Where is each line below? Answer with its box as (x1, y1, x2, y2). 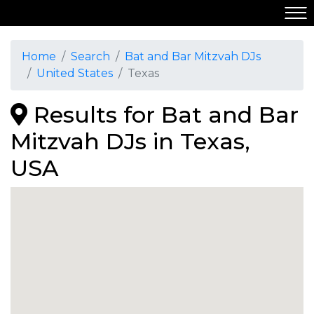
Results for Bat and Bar (27, 101, 299, 128)
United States (36, 67, 113, 80)
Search (71, 50, 110, 63)
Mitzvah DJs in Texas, (11, 128, 250, 155)
